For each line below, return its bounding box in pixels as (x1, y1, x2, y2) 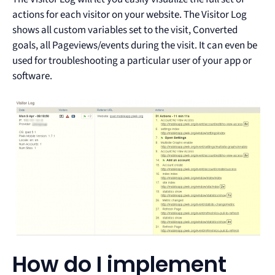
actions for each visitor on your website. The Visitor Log (12, 7, 247, 22)
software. (12, 68, 52, 83)
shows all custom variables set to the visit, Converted (12, 22, 238, 37)
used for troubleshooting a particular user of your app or (12, 53, 252, 68)
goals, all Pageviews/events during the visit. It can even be (12, 37, 257, 53)
